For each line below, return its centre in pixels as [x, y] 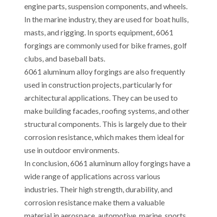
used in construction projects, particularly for [98, 84]
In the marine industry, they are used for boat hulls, [106, 19]
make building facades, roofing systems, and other [107, 110]
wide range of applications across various [92, 176]
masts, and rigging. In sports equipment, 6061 [99, 32]
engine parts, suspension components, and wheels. [106, 6]
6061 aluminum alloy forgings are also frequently [105, 71]
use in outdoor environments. [72, 150]
